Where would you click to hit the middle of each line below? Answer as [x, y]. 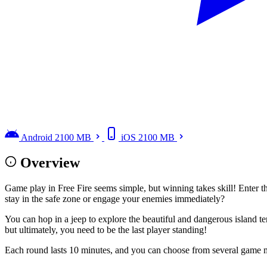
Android [37, 137]
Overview [50, 162]
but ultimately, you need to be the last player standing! [106, 229]
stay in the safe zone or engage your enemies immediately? [115, 198]
